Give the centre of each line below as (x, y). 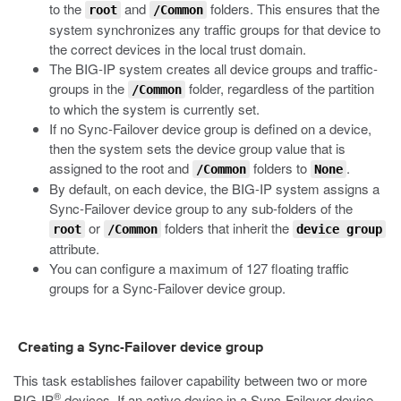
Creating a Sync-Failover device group (141, 348)
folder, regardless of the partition (280, 88)
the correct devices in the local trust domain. (178, 49)
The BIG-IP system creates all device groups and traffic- (213, 68)
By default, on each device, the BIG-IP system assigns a (214, 188)
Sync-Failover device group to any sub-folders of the (201, 208)
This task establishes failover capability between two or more (190, 380)
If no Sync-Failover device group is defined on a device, (210, 128)
